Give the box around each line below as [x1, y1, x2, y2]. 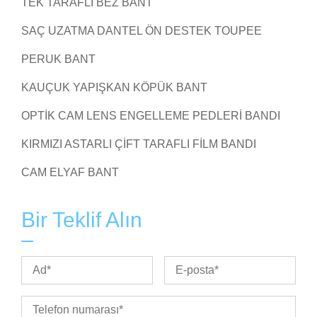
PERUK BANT [21, 53, 96, 66]
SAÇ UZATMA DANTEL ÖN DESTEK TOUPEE [21, 25, 262, 38]
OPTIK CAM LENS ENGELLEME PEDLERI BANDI [21, 110, 280, 122]
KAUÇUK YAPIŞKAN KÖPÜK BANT [21, 81, 207, 94]
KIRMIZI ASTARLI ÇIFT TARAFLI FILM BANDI [21, 138, 256, 151]
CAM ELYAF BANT [21, 166, 119, 179]
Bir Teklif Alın [21, 208, 142, 232]
